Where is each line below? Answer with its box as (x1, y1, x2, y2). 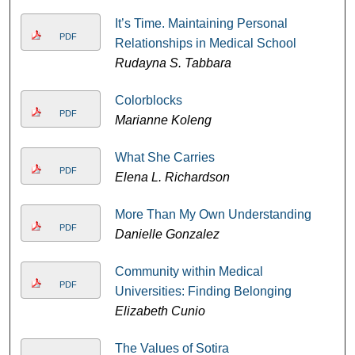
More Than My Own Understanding (114, 208, 311, 221)
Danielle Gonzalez (114, 227, 219, 241)
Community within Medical (114, 265, 263, 278)
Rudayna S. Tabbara (114, 56, 231, 70)
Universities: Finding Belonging (114, 284, 292, 298)
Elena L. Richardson (114, 170, 230, 184)
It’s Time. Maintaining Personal (114, 17, 288, 30)
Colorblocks (114, 94, 182, 107)
